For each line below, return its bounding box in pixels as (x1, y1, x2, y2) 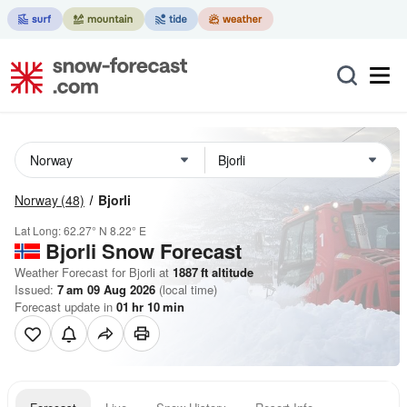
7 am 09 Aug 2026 (57, 281, 155, 298)
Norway (15, 191, 58, 209)
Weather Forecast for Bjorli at (15, 263, 169, 281)
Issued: (15, 281, 57, 298)
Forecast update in (15, 298, 116, 315)
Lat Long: (15, 223, 64, 238)
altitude (208, 263, 253, 281)
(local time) (155, 281, 217, 298)
